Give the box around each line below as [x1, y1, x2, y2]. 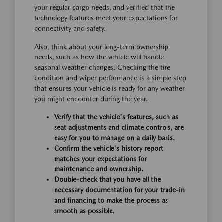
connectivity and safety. [34, 24, 106, 32]
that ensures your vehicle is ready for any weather [34, 84, 185, 92]
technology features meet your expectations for [34, 13, 178, 22]
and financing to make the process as [54, 196, 168, 204]
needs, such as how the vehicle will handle [34, 53, 164, 61]
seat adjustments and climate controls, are [54, 123, 184, 131]
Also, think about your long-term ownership [34, 42, 168, 51]
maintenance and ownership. [54, 165, 143, 173]
